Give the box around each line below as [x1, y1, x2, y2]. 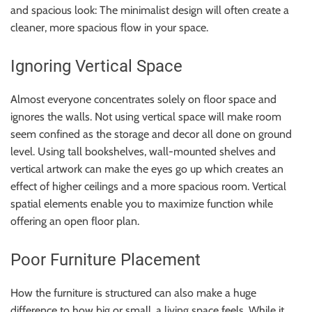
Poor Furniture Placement [10, 249, 201, 270]
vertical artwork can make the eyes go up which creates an [10, 162, 283, 175]
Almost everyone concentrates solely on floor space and [10, 92, 276, 106]
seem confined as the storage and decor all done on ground [10, 127, 292, 141]
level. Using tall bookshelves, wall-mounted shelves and [10, 144, 276, 158]
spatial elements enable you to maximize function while [10, 196, 273, 210]
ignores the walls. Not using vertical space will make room [10, 109, 281, 123]
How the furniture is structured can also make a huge [10, 286, 256, 299]
